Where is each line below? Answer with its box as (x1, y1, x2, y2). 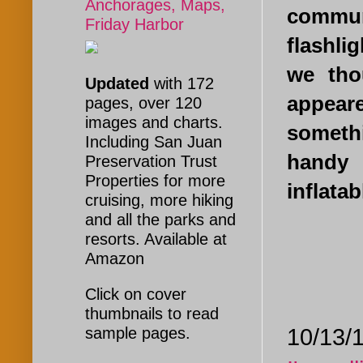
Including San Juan (85, 133, 222, 152)
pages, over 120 (85, 94, 202, 113)
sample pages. (85, 324, 190, 343)
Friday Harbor (85, 15, 184, 34)
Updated (85, 75, 154, 93)
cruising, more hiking (85, 191, 233, 210)
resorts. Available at (85, 230, 227, 249)
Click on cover (85, 285, 186, 304)
